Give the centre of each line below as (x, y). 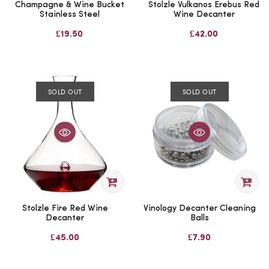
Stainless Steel (69, 15)
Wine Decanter (204, 15)
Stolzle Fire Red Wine (65, 208)
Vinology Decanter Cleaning (199, 208)
